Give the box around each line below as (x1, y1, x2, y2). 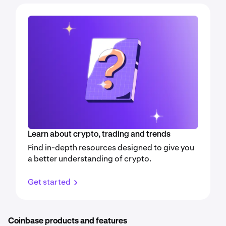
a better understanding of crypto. (28, 153, 151, 164)
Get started (28, 177, 71, 188)
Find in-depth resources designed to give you (28, 142, 194, 153)
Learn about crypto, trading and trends (28, 131, 171, 139)
